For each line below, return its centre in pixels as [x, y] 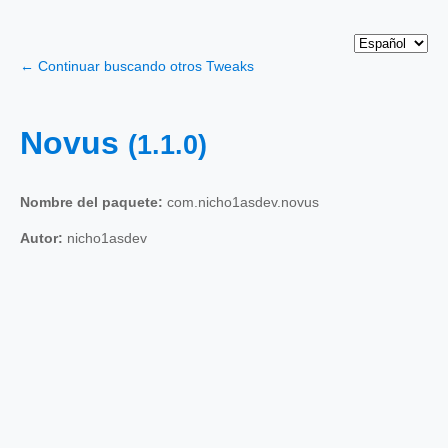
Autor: [41, 237]
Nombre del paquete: [91, 201]
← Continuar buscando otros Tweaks [137, 66]
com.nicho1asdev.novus [241, 201]
